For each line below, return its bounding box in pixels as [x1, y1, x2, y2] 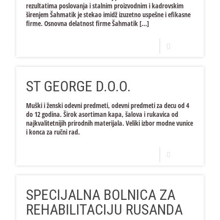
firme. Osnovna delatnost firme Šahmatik [26, 19, 138, 28]
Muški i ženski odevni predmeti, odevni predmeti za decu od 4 [26, 101, 189, 110]
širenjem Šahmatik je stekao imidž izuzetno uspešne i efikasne [26, 10, 191, 19]
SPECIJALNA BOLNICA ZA [26, 186, 175, 203]
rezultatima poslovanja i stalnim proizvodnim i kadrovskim [26, 1, 184, 10]
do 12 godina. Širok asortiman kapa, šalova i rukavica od [26, 110, 178, 119]
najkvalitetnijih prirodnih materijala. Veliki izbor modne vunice [26, 118, 193, 128]
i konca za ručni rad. [26, 127, 80, 137]
